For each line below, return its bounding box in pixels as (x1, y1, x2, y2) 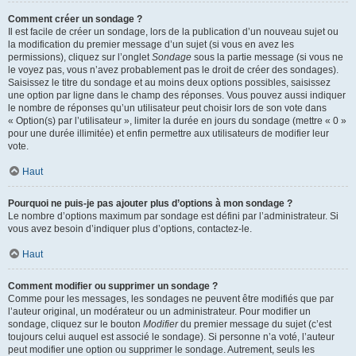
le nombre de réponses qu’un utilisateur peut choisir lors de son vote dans (8, 103, 327, 114)
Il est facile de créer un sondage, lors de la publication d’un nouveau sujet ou (8, 26, 339, 37)
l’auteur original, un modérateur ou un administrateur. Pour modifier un (8, 306, 311, 317)
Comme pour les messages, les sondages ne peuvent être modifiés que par (8, 293, 334, 304)
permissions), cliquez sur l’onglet (8, 52, 152, 63)
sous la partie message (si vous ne (192, 52, 343, 63)
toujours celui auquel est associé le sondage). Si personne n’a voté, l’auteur (8, 331, 335, 342)
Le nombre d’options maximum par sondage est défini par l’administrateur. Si (8, 211, 339, 222)
